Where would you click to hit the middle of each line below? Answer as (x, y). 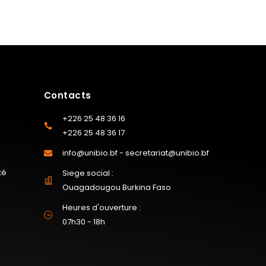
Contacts (67, 95)
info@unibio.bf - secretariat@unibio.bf (136, 153)
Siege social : (88, 173)
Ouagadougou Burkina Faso (117, 187)
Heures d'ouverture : (102, 207)
